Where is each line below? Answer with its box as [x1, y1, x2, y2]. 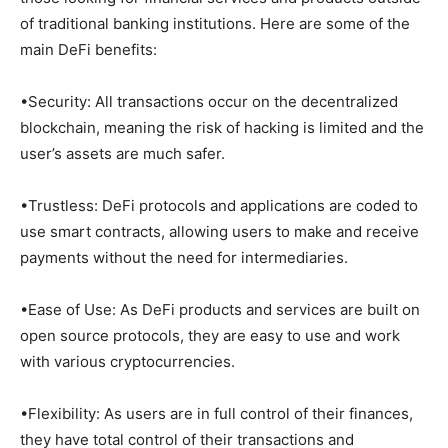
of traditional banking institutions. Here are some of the [20, 13, 410, 33]
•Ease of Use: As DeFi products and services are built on [20, 299, 420, 319]
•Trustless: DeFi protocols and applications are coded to [20, 195, 418, 215]
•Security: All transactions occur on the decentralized [20, 91, 398, 111]
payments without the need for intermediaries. [20, 247, 348, 267]
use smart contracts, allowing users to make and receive [20, 221, 419, 241]
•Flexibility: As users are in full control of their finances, [20, 403, 413, 423]
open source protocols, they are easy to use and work [20, 325, 400, 345]
